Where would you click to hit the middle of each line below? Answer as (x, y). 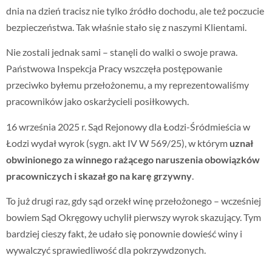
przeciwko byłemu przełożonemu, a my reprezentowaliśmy (127, 85)
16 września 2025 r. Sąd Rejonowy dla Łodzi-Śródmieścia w (128, 126)
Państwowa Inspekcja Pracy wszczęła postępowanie (114, 69)
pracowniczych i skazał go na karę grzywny (99, 175)
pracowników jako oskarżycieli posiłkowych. (97, 101)
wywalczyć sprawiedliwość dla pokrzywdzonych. (106, 250)
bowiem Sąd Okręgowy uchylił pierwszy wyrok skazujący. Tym (134, 217)
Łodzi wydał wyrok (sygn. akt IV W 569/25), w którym (118, 143)
